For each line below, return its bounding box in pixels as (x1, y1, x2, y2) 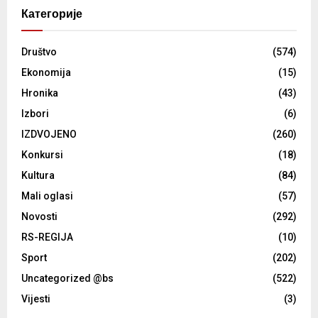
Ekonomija (21, 66, 71, 78)
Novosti (21, 210, 57, 222)
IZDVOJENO (21, 128, 77, 140)
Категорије (21, 6, 82, 21)
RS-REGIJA (21, 231, 73, 243)
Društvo (21, 45, 57, 57)
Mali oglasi (21, 190, 73, 202)
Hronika (21, 87, 58, 99)
